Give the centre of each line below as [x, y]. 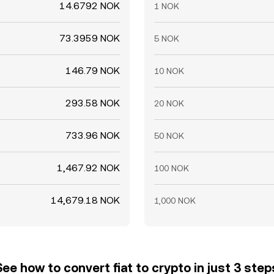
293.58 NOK [93, 103]
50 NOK [169, 136]
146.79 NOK [93, 71]
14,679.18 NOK [85, 200]
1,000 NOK [175, 201]
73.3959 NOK [90, 38]
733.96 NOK [93, 135]
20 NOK [169, 103]
